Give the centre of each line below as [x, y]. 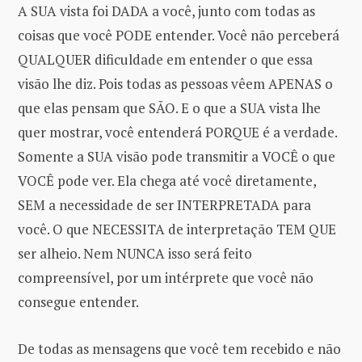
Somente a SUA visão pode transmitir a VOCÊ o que [177, 156]
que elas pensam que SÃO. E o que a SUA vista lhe [169, 107]
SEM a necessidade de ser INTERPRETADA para [164, 204]
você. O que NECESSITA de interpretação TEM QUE [177, 229]
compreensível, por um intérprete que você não [166, 277]
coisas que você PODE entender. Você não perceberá [179, 35]
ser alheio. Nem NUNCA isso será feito [135, 253]
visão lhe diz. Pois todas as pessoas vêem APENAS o [175, 83]
